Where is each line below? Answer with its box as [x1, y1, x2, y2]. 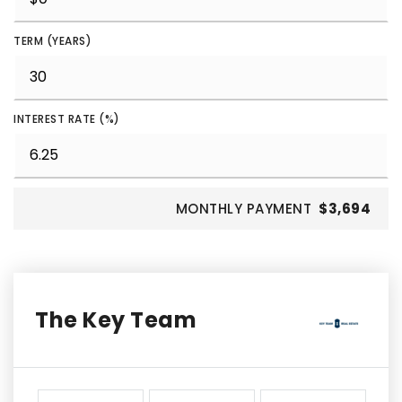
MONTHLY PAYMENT [175, 199, 311, 218]
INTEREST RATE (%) [13, 111, 120, 127]
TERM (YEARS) [13, 33, 92, 48]
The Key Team [35, 304, 197, 335]
